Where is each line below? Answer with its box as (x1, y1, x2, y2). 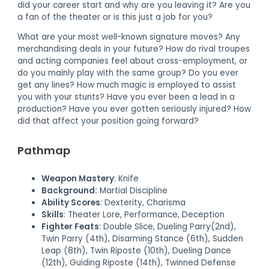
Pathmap (17, 142, 71, 158)
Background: (41, 184, 98, 196)
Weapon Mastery (41, 172, 115, 184)
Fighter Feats (41, 220, 100, 232)
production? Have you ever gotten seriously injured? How (17, 103, 252, 115)
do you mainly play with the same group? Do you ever (17, 67, 239, 79)
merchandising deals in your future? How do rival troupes (17, 43, 250, 55)
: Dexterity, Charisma (100, 196, 186, 208)
